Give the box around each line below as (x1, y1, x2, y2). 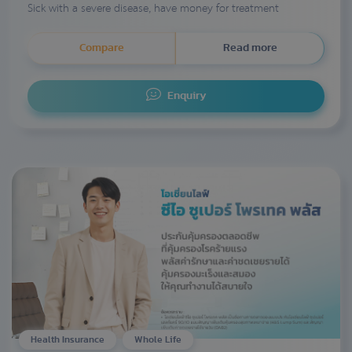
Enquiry (167, 90, 207, 101)
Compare (79, 42, 124, 53)
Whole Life (134, 335, 181, 345)
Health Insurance (31, 335, 104, 345)
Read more (223, 42, 277, 53)
